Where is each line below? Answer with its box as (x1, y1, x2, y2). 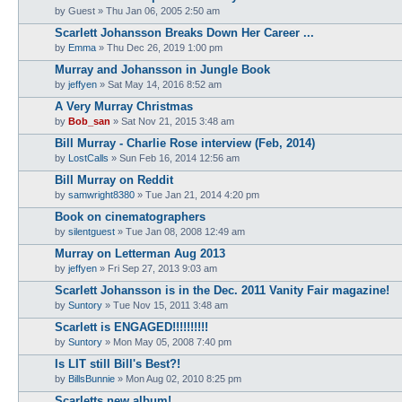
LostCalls (68, 152, 109, 163)
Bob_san (68, 115, 110, 127)
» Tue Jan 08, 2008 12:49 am (115, 225, 245, 237)
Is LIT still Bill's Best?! (55, 356, 180, 371)
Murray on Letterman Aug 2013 (55, 246, 225, 260)
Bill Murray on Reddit (55, 172, 173, 187)
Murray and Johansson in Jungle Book (55, 62, 270, 76)
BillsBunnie (68, 372, 115, 384)
